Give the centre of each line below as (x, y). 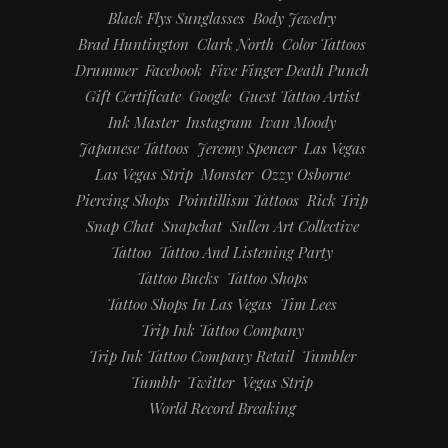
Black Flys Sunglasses (176, 18)
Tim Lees (308, 304)
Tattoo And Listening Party (246, 252)
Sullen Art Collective (294, 226)
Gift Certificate (132, 96)
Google (209, 96)
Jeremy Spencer (246, 148)
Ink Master (143, 122)
